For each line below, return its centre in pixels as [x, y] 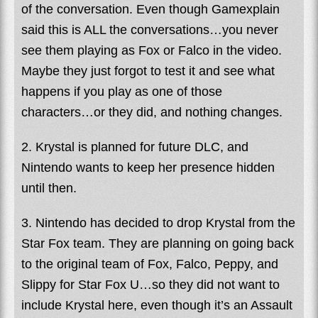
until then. [49, 188]
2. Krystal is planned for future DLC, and [135, 147]
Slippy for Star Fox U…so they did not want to [150, 284]
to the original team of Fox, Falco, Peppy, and [150, 264]
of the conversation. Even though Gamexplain [150, 9]
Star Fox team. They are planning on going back [158, 243]
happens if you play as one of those [122, 91]
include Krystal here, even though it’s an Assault [157, 305]
